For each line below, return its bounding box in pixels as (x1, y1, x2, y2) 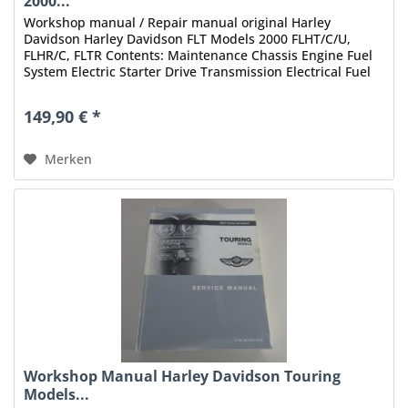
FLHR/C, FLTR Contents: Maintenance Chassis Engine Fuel (24, 46, 373, 65)
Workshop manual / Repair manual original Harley (24, 14, 331, 32)
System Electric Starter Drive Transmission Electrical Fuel (24, 63, 372, 81)
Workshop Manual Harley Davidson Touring (24, 365, 342, 386)
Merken (45, 150, 93, 168)
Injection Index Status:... (24, 79, 172, 97)
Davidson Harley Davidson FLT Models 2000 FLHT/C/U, (24, 30, 352, 48)
